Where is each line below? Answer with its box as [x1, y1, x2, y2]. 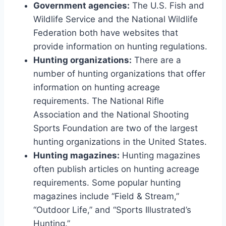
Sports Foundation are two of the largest [33, 123, 198, 133]
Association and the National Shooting [33, 109, 189, 120]
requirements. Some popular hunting [33, 177, 181, 188]
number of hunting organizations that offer [33, 68, 205, 79]
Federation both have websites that [33, 27, 178, 38]
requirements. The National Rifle [33, 95, 164, 106]
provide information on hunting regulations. [33, 41, 207, 51]
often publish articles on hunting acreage [33, 163, 199, 174]
